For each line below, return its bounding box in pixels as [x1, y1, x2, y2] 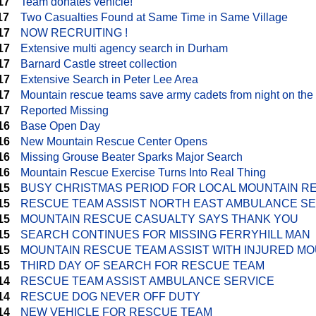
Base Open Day [20, 120, 100, 132]
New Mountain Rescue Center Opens [20, 135, 207, 147]
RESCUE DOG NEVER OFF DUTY [20, 291, 200, 303]
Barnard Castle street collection [20, 58, 177, 70]
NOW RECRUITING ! [20, 27, 128, 39]
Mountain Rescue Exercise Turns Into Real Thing [20, 166, 266, 178]
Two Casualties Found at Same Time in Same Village [20, 11, 288, 23]
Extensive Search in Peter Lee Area [20, 73, 198, 85]
